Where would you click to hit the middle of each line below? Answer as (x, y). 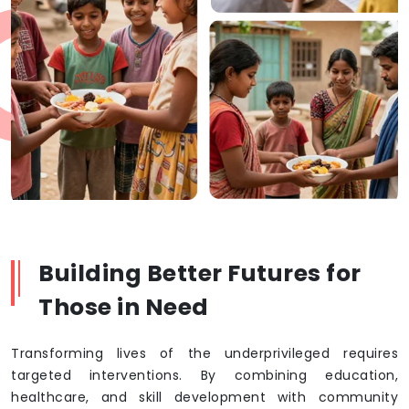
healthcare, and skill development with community (204, 398)
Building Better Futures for (200, 274)
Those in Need (124, 308)
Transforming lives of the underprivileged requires (204, 354)
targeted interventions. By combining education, (204, 376)
